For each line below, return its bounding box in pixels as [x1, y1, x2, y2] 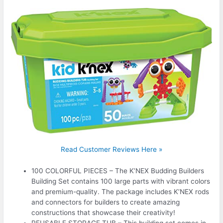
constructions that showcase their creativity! [31, 208, 176, 217]
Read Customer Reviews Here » [61, 145, 162, 154]
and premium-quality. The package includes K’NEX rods [31, 187, 210, 196]
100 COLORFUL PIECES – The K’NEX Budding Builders [31, 166, 205, 175]
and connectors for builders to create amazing [31, 198, 180, 206]
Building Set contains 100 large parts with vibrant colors [31, 177, 211, 185]
